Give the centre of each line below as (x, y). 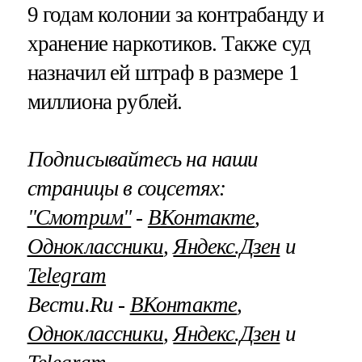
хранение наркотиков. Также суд (169, 44)
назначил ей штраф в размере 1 (163, 73)
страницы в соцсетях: (126, 189)
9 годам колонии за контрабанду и (175, 15)
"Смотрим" (79, 218)
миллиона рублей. (105, 102)
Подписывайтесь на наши (143, 160)
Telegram (67, 276)
